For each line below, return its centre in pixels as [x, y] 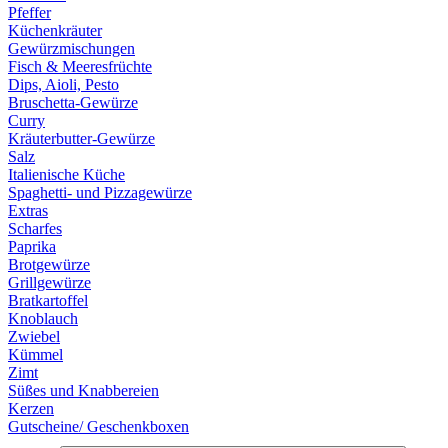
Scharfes [35, 229]
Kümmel [35, 355]
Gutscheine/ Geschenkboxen [98, 427]
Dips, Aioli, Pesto [63, 85]
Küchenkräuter [55, 31]
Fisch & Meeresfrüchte [80, 67]
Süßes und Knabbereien [83, 391]
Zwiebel [34, 337]
